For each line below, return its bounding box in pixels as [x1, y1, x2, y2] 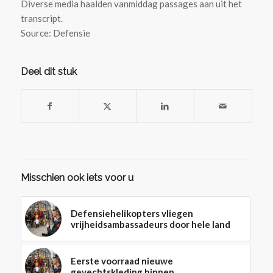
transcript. [20, 12, 65, 24]
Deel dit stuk [20, 65, 77, 77]
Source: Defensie [20, 27, 90, 38]
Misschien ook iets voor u [20, 171, 133, 183]
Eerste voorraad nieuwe [70, 255, 173, 266]
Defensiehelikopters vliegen [70, 207, 193, 219]
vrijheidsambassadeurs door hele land [70, 218, 230, 230]
